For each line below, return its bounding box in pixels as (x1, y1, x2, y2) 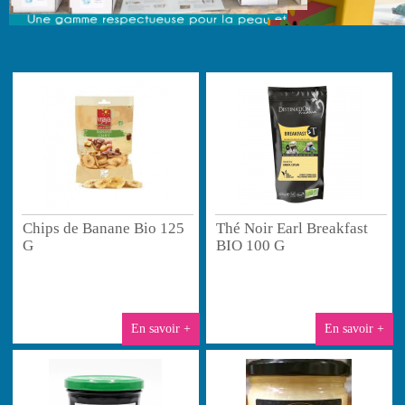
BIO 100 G (216, 236, 286, 254)
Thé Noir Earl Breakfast (216, 219, 369, 237)
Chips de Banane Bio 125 (23, 219, 185, 237)
